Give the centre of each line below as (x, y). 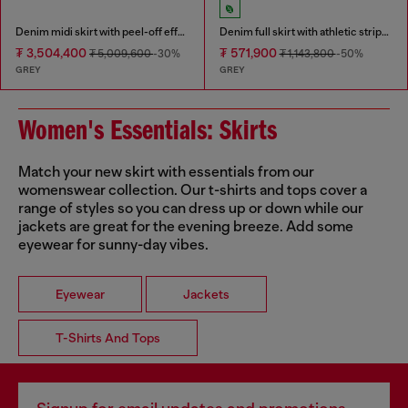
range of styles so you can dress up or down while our (191, 208)
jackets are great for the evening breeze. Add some (186, 226)
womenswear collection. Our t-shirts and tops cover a (193, 190)
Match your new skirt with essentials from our (166, 172)
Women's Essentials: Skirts (148, 132)
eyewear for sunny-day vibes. (113, 245)
